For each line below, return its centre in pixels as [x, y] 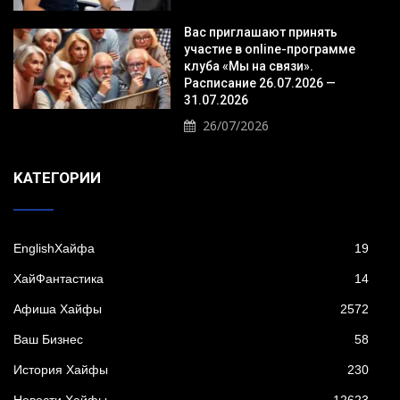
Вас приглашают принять [260, 32]
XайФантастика [58, 278]
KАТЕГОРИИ [57, 177]
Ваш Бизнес [48, 339]
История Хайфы [61, 369]
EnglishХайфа [54, 248]
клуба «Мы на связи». [248, 66]
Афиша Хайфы [58, 308]
